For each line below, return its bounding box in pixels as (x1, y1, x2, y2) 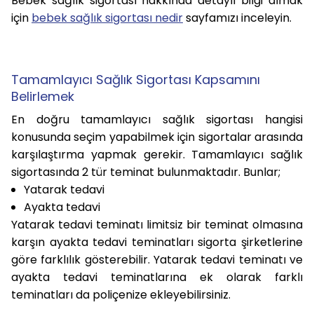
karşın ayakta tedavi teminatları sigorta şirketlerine (11, 233, 303, 250)
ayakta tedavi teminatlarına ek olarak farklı (11, 268, 303, 285)
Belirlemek (11, 87, 74, 105)
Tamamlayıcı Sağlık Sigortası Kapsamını (11, 70, 260, 88)
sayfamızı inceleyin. (183, 9, 292, 26)
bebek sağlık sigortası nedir (32, 9, 183, 26)
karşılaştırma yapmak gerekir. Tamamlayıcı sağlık (11, 146, 303, 163)
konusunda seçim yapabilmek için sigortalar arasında (11, 128, 303, 145)
